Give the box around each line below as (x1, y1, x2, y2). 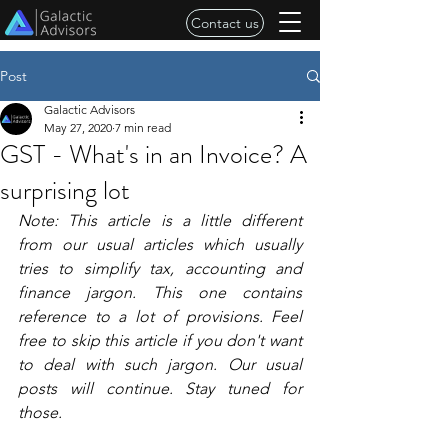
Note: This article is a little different (18, 211, 302, 230)
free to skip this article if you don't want (18, 331, 302, 350)
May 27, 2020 (44, 120, 112, 135)
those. (18, 403, 66, 422)
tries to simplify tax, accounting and (18, 259, 302, 278)
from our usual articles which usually (18, 235, 302, 254)
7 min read (115, 120, 171, 135)
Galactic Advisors (44, 102, 135, 117)
